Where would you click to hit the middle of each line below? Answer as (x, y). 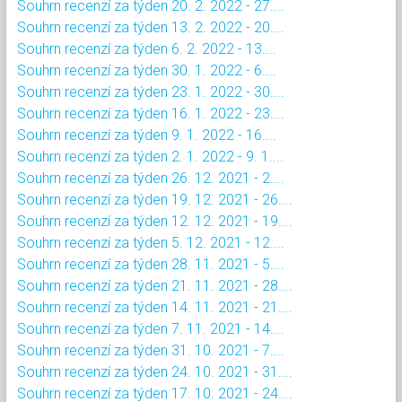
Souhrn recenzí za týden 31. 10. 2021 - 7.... (151, 350)
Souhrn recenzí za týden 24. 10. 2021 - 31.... (155, 371)
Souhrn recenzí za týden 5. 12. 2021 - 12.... (151, 242)
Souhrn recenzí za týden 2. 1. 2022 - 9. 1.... (150, 156)
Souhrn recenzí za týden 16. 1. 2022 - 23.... (151, 113)
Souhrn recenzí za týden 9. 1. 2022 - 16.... (147, 135)
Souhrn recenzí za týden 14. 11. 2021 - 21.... (155, 307)
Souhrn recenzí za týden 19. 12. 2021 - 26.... (155, 199)
